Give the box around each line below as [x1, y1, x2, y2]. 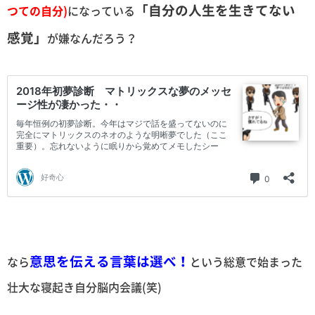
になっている [67, 2, 135, 20]
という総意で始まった [190, 252, 302, 270]
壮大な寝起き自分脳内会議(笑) [7, 278, 162, 295]
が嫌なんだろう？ [47, 30, 137, 47]
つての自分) [7, 2, 67, 20]
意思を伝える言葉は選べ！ [30, 250, 190, 271]
